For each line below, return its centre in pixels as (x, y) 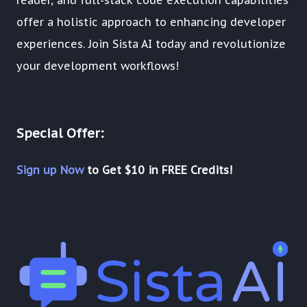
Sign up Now (50, 170)
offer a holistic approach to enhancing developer (151, 22)
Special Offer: (60, 133)
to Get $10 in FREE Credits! (158, 170)
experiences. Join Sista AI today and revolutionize (151, 44)
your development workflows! (98, 65)
